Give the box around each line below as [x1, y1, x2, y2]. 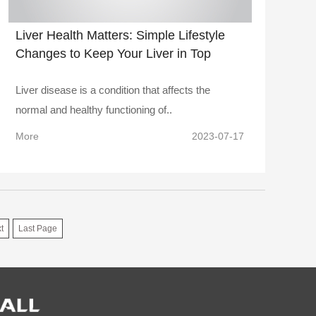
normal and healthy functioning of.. [16, 103, 172, 116]
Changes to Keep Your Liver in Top [16, 46, 211, 61]
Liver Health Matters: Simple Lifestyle [16, 28, 225, 42]
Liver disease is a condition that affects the [16, 83, 210, 96]
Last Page [18, 223, 57, 233]
